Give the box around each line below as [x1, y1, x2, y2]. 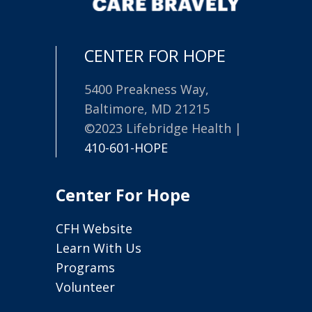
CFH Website [56, 220, 132, 237]
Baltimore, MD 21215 [84, 100, 210, 118]
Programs [56, 259, 115, 276]
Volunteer [56, 279, 115, 296]
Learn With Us [56, 240, 141, 257]
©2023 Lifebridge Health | [84, 120, 242, 137]
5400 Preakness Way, [84, 81, 209, 98]
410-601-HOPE [84, 139, 168, 157]
